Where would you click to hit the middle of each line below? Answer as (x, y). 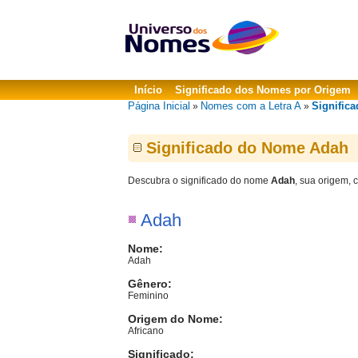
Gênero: (150, 284)
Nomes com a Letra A (251, 106)
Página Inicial (159, 106)
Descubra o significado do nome (199, 181)
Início (148, 90)
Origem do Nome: (175, 319)
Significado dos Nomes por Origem (263, 90)
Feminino (148, 296)
